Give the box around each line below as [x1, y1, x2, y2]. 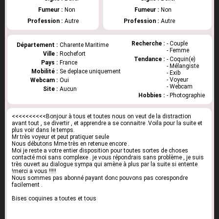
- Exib [166, 69, 180, 76]
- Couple [166, 40, 188, 47]
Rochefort [59, 50, 86, 57]
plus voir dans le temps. [12, 127, 75, 133]
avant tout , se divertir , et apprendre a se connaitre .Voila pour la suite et [12, 120, 202, 127]
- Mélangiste [166, 63, 199, 69]
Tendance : [133, 56, 165, 63]
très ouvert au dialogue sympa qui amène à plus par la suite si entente [12, 161, 197, 168]
